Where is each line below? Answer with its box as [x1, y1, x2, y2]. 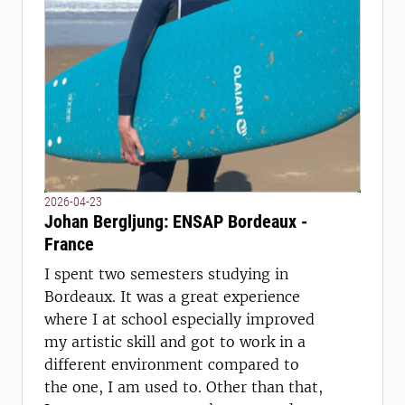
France [44, 233, 94, 255]
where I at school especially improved [44, 310, 315, 328]
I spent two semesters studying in [44, 265, 288, 283]
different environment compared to [44, 355, 299, 373]
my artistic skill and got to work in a [44, 333, 306, 351]
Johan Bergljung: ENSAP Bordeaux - [44, 211, 307, 232]
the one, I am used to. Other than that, [44, 378, 323, 396]
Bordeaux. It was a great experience [44, 287, 300, 306]
